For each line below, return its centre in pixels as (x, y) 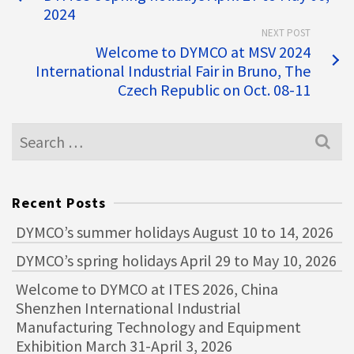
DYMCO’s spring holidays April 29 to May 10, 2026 (176, 260)
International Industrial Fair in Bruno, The (173, 71)
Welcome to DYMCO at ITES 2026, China (147, 289)
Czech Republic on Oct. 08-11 (214, 90)
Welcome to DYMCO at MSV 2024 (203, 52)
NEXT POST (286, 33)
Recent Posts (59, 203)
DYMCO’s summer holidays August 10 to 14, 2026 (175, 232)
